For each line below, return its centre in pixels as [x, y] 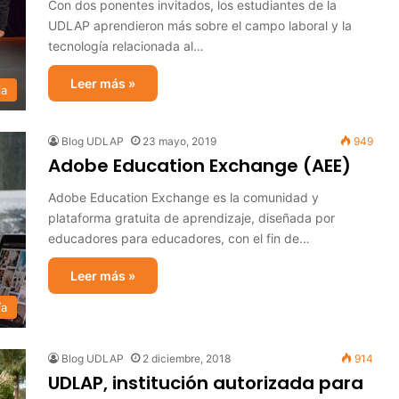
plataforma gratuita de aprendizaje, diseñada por [191, 218]
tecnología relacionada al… [126, 46]
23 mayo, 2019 [179, 141]
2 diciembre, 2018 [187, 358]
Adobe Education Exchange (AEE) [199, 166]
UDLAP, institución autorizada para [206, 383]
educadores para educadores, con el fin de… [179, 238]
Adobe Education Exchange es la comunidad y [183, 197]
